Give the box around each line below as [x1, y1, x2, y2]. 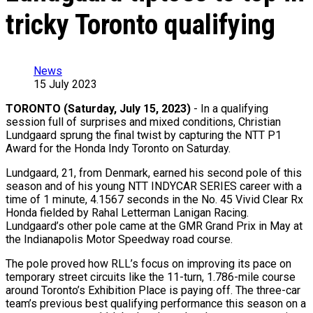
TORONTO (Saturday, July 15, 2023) [6, 102, 194, 116]
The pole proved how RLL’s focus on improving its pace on [6, 257, 291, 271]
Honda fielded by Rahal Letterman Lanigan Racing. [6, 206, 249, 220]
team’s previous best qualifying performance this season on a [6, 297, 306, 311]
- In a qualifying [194, 102, 268, 116]
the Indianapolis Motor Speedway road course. [6, 233, 233, 247]
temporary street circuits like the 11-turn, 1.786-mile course [6, 270, 296, 284]
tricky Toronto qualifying [6, 8, 275, 42]
